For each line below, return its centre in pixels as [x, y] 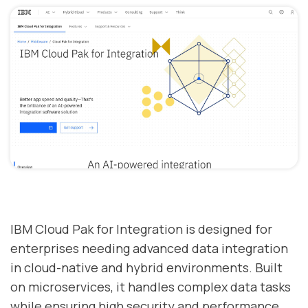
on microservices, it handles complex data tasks [151, 287]
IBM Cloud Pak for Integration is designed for [141, 229]
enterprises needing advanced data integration [149, 249]
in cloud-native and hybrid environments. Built [146, 268]
